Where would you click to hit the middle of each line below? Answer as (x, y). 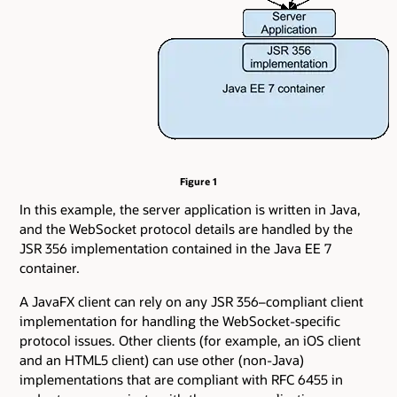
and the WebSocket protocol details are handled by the (186, 228)
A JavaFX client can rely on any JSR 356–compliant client (191, 302)
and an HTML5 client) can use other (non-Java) (162, 360)
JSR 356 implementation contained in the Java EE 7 (175, 248)
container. (50, 267)
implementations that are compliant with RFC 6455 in (181, 380)
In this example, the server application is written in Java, (190, 209)
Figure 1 (198, 181)
